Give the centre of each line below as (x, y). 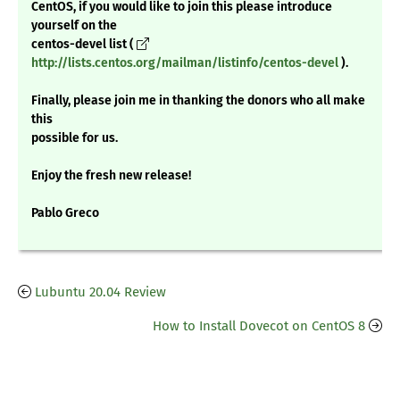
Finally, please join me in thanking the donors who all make (198, 101)
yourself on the (74, 26)
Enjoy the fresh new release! (111, 176)
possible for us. (75, 138)
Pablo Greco (65, 213)
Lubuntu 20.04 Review (100, 292)
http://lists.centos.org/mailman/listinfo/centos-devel (185, 63)
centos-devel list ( (83, 45)
